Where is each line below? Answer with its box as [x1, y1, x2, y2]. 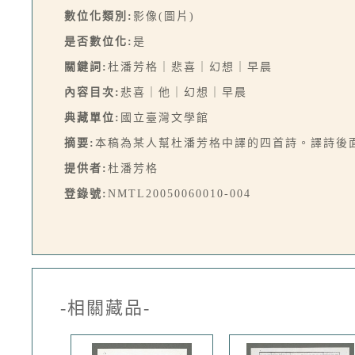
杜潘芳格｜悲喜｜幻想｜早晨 [108, 61, 273, 73]
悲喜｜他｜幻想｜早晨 [120, 86, 247, 98]
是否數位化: [64, 36, 133, 48]
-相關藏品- [60, 298, 151, 318]
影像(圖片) [133, 10, 195, 22]
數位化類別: [64, 10, 133, 22]
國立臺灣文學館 [120, 112, 209, 124]
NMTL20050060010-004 [108, 188, 251, 200]
